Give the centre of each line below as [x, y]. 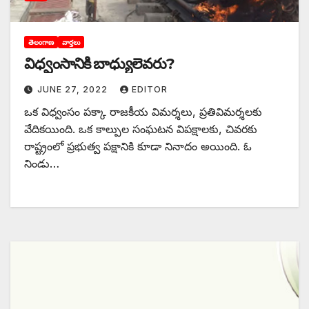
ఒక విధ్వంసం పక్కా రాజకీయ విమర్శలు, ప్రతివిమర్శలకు [143, 111]
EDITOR [150, 89]
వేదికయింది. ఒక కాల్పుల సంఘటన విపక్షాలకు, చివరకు [141, 129]
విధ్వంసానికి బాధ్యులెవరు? [99, 63]
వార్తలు [71, 42]
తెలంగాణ [41, 42]
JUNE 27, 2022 [74, 89]
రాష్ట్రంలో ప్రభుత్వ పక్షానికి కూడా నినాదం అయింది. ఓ [138, 146]
